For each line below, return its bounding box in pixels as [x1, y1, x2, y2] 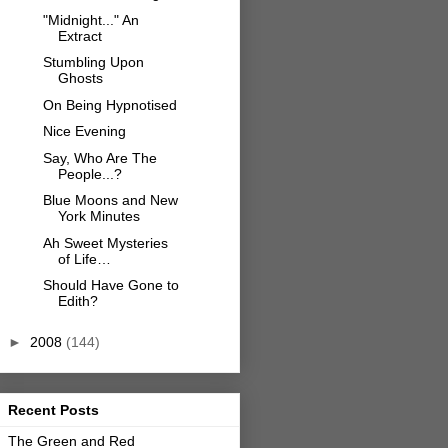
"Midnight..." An [42, 11, 139, 28]
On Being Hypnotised [42, 96, 177, 113]
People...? [57, 165, 122, 182]
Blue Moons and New [42, 192, 178, 209]
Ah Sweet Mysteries [42, 234, 168, 251]
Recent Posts [8, 402, 99, 419]
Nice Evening [42, 123, 126, 140]
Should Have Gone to [42, 277, 179, 294]
